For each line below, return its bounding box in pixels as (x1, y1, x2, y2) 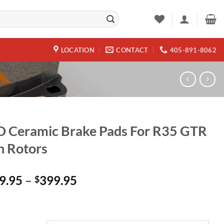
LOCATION (60, 45, 94, 54)
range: (76, 184, 110, 199)
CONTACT (116, 45, 148, 54)
